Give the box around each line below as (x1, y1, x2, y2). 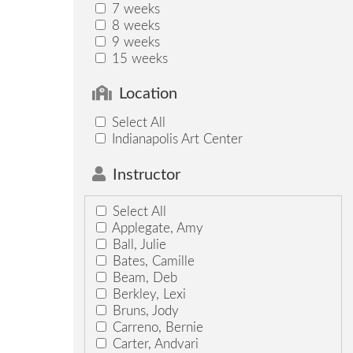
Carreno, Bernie (108, 321, 203, 335)
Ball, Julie (108, 238, 166, 252)
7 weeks (107, 2, 160, 17)
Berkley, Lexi (108, 288, 186, 302)
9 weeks (107, 35, 160, 50)
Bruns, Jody (108, 304, 179, 318)
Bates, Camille (108, 255, 195, 269)
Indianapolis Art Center (107, 132, 243, 147)
